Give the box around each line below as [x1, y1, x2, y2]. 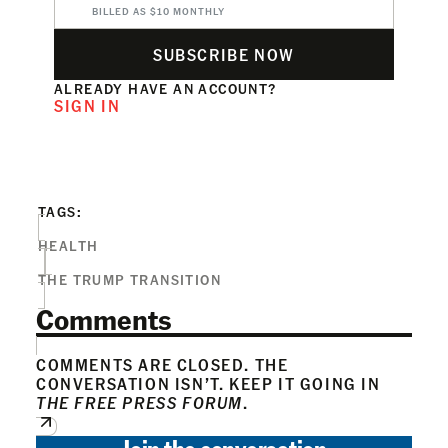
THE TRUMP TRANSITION [38, 269, 221, 288]
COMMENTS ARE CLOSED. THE [36, 353, 289, 375]
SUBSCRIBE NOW [153, 43, 295, 65]
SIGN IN [54, 94, 121, 116]
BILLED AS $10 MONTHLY [92, 4, 225, 17]
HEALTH [38, 235, 99, 254]
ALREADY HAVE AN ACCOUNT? [54, 78, 277, 97]
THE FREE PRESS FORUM [36, 391, 243, 413]
